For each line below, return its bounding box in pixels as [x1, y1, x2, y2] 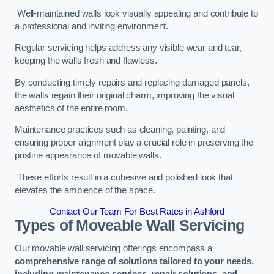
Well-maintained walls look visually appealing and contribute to [15, 8, 258, 18]
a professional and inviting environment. [15, 21, 169, 31]
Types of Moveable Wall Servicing [15, 217, 245, 234]
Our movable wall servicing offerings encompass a [15, 243, 213, 253]
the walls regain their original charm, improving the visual [15, 90, 234, 100]
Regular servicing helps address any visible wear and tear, [15, 43, 242, 53]
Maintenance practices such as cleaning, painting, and [15, 125, 226, 135]
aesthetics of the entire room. [15, 103, 130, 113]
